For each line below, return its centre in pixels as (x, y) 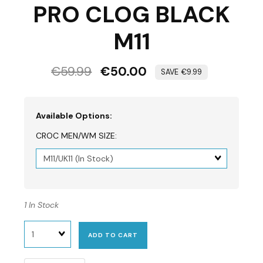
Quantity (42, 225)
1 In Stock (42, 205)
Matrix (48, 153)
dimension (55, 163)
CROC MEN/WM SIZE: (77, 135)
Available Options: (74, 115)
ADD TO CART (113, 235)
